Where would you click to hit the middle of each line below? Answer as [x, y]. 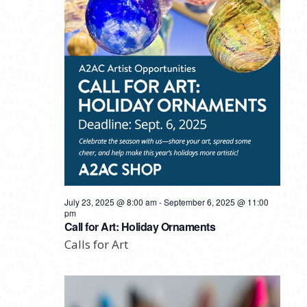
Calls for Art [96, 244]
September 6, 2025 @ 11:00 [216, 201]
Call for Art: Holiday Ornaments [139, 226]
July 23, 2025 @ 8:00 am [110, 201]
